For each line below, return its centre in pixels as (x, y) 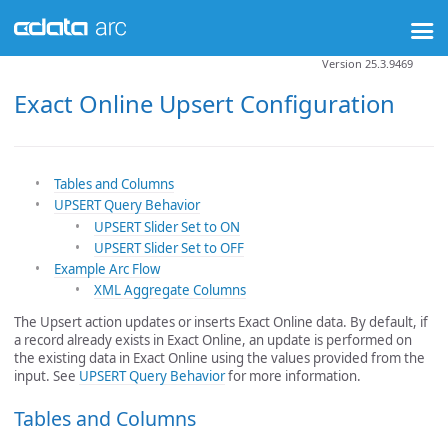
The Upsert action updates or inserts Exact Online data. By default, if (221, 321)
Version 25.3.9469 (367, 63)
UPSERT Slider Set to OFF (169, 247)
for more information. (293, 375)
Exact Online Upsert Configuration (204, 103)
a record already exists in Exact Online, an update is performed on (213, 339)
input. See (46, 375)
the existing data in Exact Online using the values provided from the (219, 357)
